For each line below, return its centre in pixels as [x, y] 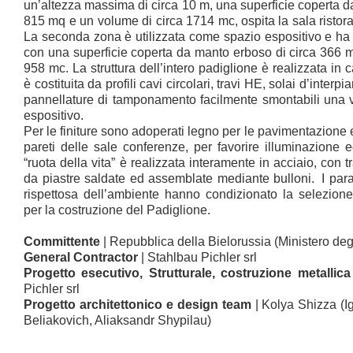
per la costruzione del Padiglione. [117, 210]
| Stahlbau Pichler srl [197, 257]
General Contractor [81, 257]
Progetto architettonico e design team [137, 305]
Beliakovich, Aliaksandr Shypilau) [117, 320]
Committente [62, 242]
